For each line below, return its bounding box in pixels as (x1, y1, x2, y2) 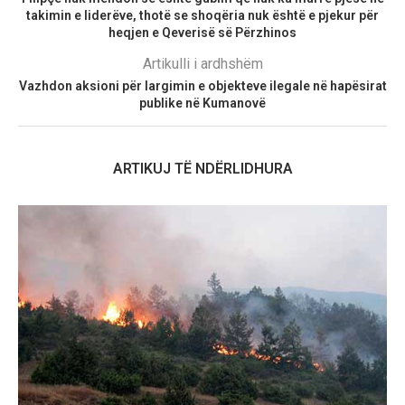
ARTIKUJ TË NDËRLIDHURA (112, 160, 293, 178)
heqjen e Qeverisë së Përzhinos (108, 25, 297, 41)
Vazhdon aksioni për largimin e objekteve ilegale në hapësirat (18, 79, 387, 94)
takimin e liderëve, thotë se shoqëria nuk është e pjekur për (26, 8, 379, 24)
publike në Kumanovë (139, 96, 266, 111)
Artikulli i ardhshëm (142, 55, 263, 73)
